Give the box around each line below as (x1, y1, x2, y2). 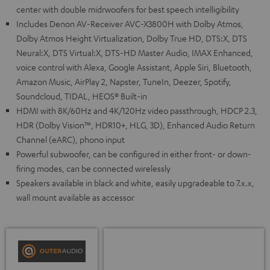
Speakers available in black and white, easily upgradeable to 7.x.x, (16, 177, 254, 189)
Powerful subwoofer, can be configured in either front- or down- (16, 148, 251, 160)
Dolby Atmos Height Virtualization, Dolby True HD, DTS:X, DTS (16, 33, 247, 44)
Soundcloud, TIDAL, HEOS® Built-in (16, 90, 147, 102)
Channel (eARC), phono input (16, 134, 125, 145)
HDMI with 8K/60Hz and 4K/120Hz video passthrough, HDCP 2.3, (16, 105, 257, 116)
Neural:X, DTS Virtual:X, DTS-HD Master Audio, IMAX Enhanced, (16, 47, 253, 58)
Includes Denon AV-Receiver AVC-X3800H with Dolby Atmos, (16, 18, 243, 30)
